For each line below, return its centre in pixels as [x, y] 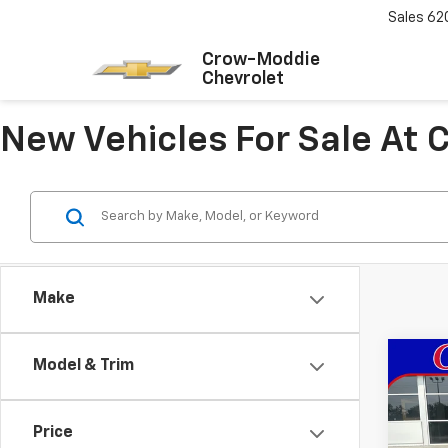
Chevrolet [243, 78]
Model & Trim [83, 366]
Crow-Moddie [261, 59]
